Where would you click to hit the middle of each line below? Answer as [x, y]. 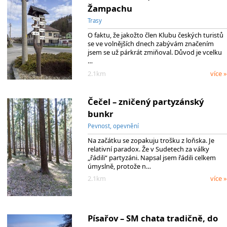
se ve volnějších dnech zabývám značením [150, 44]
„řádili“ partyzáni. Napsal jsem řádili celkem [152, 157]
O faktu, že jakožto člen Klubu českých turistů [155, 35]
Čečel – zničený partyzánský [145, 102]
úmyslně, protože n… [119, 166]
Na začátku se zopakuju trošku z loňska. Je [151, 140]
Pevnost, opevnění [113, 126]
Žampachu [110, 9]
